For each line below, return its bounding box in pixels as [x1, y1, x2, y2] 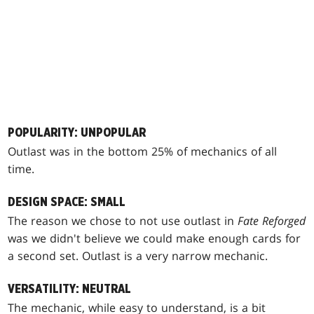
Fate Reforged [238, 212, 306, 228]
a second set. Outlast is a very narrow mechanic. [8, 247, 268, 264]
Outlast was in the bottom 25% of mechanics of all [8, 143, 278, 159]
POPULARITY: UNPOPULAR [8, 125, 146, 139]
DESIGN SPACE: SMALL [8, 195, 126, 209]
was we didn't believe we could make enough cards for [8, 230, 301, 246]
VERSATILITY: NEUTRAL [8, 282, 132, 296]
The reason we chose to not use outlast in [8, 212, 238, 228]
